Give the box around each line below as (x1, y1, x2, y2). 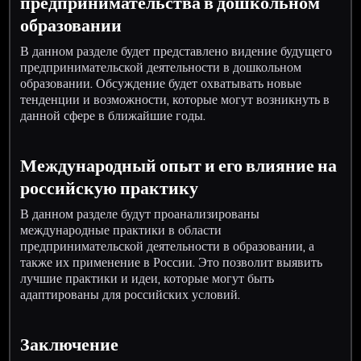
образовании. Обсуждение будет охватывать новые (20, 73, 302, 93)
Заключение (20, 331, 119, 357)
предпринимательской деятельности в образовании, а (20, 236, 315, 255)
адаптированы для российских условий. (20, 284, 241, 304)
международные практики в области (20, 220, 222, 239)
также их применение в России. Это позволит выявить (20, 252, 323, 272)
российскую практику (20, 175, 199, 201)
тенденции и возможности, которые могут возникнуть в (20, 89, 330, 109)
